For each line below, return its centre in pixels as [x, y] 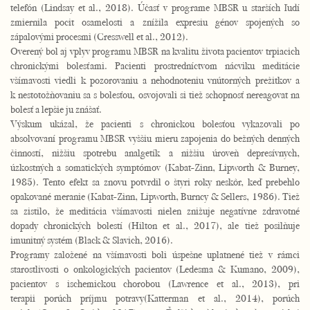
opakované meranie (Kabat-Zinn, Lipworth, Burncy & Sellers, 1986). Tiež [155, 196]
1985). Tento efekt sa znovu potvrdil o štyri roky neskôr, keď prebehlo [155, 182]
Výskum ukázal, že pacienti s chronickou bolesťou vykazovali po [155, 124]
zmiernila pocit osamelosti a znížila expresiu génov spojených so [155, 22]
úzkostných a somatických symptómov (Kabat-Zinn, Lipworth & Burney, [155, 167]
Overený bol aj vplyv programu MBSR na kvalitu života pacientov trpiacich [155, 51]
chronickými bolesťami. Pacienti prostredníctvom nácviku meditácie [155, 65]
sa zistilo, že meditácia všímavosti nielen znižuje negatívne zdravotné [155, 211]
